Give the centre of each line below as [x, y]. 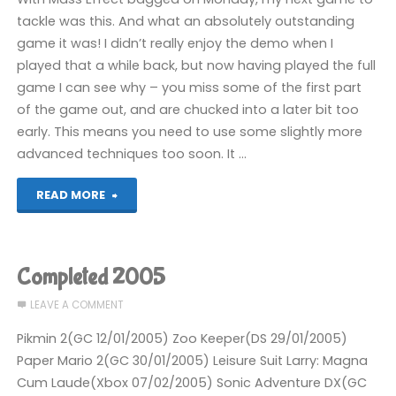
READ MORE [70, 195]
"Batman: [146, 195]
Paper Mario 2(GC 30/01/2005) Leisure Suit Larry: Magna [193, 361]
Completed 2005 [91, 278]
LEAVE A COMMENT [76, 305]
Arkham [142, 230]
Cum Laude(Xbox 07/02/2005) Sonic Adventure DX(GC [192, 383]
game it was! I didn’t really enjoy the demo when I [175, 43]
